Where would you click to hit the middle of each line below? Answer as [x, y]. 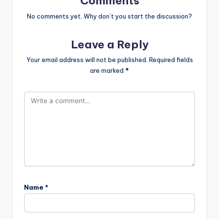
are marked [108, 71]
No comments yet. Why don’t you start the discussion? [109, 16]
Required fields [171, 60]
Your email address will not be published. [87, 60]
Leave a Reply [109, 44]
